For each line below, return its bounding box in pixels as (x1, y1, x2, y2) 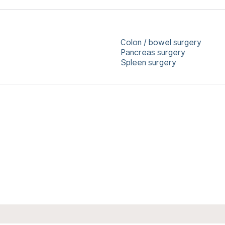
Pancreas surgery (121, 48, 185, 57)
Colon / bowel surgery (121, 38, 201, 47)
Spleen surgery (121, 58, 176, 67)
